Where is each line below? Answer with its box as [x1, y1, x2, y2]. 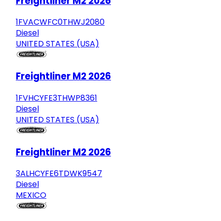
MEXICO [16, 189, 46, 201]
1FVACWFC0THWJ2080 [16, 16, 105, 28]
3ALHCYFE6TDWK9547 [16, 168, 102, 180]
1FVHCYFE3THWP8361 [16, 92, 97, 104]
